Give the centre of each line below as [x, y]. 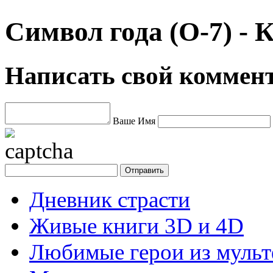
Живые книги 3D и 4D [136, 225]
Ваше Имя [134, 121]
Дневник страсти [110, 199]
